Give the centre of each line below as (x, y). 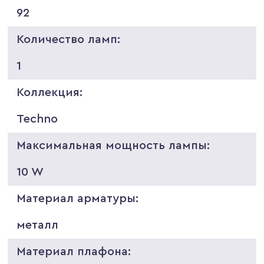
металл (38, 225)
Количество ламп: (69, 39)
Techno (37, 119)
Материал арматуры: (78, 198)
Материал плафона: (74, 251)
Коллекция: (50, 92)
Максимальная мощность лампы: (113, 145)
